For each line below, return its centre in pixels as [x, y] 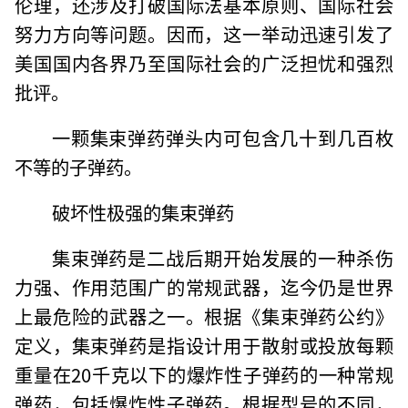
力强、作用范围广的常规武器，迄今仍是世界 [204, 286]
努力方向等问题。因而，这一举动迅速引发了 [204, 33]
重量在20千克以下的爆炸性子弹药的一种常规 [204, 374]
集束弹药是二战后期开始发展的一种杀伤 [222, 257]
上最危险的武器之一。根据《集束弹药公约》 [204, 316]
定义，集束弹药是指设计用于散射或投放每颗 [204, 345]
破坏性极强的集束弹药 [143, 212]
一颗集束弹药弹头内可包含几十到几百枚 [222, 137]
